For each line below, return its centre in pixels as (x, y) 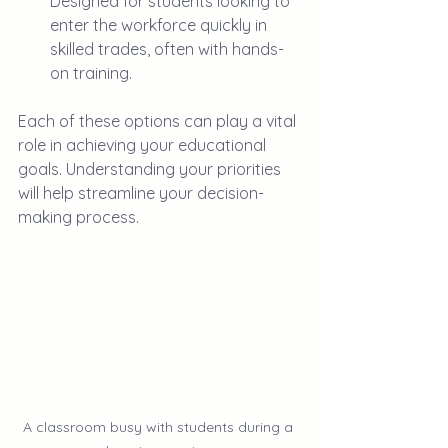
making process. (78, 217)
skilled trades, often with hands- (167, 49)
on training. (91, 73)
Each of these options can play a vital (159, 121)
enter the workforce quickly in (160, 25)
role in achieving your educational (144, 145)
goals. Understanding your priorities (151, 169)
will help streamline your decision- (141, 193)
